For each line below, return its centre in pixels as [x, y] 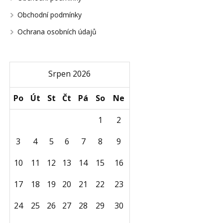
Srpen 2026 [69, 74]
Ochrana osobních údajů [57, 32]
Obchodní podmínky [49, 15]
